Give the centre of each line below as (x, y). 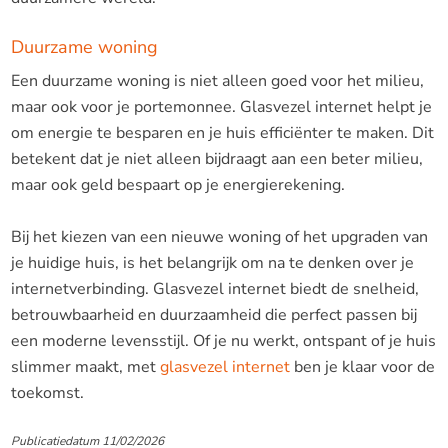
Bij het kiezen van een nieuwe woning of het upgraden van (219, 236)
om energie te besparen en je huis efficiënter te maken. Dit (222, 132)
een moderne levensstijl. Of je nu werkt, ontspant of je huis (223, 340)
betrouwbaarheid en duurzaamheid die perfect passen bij (213, 314)
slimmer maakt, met (85, 366)
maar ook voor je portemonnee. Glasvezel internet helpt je (221, 106)
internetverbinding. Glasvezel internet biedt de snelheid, (214, 288)
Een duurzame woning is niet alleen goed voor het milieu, (217, 80)
